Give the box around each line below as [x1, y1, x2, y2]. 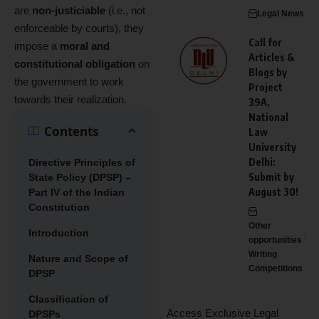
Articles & [249, 51, 295, 63]
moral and [60, 40, 110, 52]
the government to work [14, 75, 124, 88]
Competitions [249, 263, 303, 273]
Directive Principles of [28, 157, 135, 168]
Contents [44, 122, 98, 140]
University [249, 141, 296, 153]
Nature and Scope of [28, 253, 128, 264]
